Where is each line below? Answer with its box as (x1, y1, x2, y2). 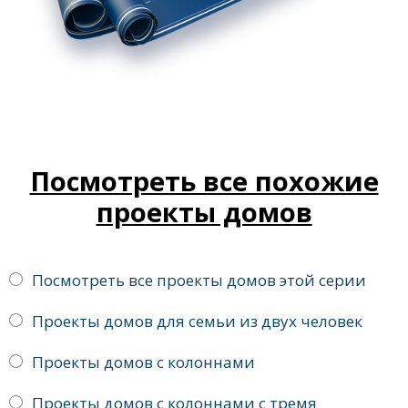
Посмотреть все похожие (29, 163, 379, 199)
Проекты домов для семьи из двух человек (32, 311, 362, 332)
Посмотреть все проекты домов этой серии (32, 270, 366, 291)
